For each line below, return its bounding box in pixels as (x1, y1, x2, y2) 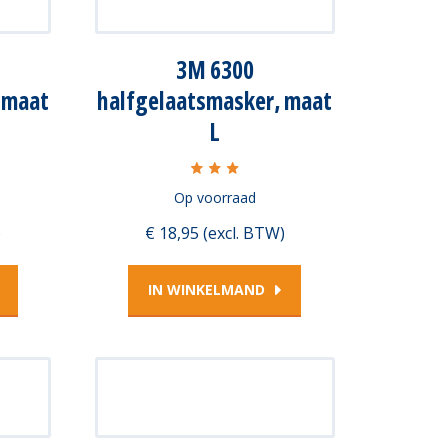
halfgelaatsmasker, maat (97, 83, 332, 117)
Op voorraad (173, 187, 256, 207)
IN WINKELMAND (148, 280, 265, 300)
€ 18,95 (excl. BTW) (144, 222, 285, 245)
